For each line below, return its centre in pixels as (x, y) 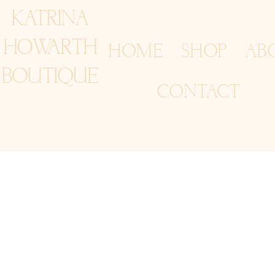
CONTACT (199, 92)
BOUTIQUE (50, 77)
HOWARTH (50, 48)
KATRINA (50, 19)
